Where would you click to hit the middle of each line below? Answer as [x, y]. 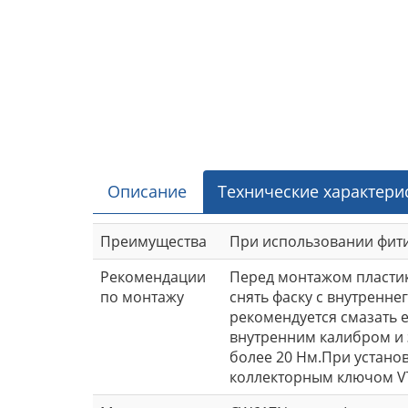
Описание [147, 191]
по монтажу [142, 296]
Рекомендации [153, 276]
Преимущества [153, 241]
